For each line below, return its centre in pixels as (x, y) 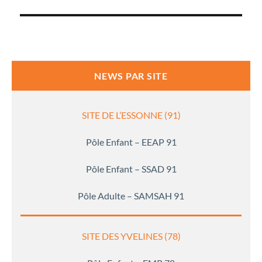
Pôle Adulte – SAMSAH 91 (131, 196)
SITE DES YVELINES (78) (131, 236)
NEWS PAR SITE (131, 76)
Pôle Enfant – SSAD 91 (131, 169)
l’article (44, 10)
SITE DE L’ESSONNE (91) (131, 115)
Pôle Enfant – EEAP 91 (131, 142)
